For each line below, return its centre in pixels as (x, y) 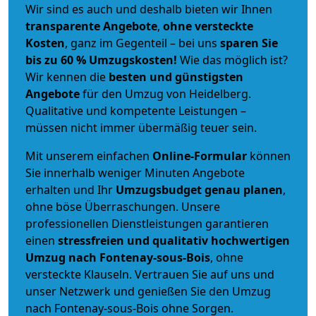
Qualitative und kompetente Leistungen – (136, 110)
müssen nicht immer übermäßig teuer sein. (141, 127)
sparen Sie (249, 43)
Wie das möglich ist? (232, 60)
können (269, 156)
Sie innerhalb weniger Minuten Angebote (135, 172)
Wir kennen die (67, 77)
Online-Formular (200, 156)
